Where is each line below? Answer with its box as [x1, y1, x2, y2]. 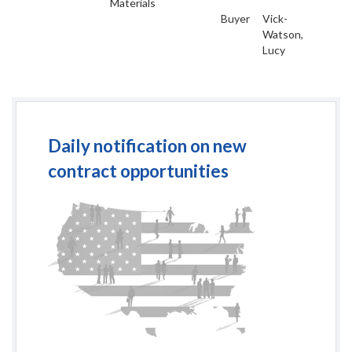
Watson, [262, 27, 303, 41]
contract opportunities [48, 160, 229, 181]
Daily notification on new [48, 135, 247, 156]
